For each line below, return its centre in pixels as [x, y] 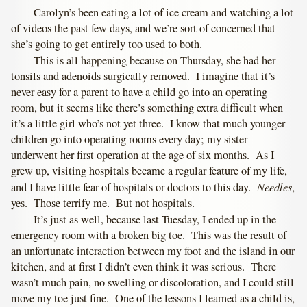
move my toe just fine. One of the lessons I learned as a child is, [153, 298]
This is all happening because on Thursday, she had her [155, 60]
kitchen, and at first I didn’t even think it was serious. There [144, 266]
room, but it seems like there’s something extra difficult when [147, 107]
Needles [275, 186]
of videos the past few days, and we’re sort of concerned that [144, 28]
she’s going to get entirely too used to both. [107, 44]
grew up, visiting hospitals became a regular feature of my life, [149, 170]
